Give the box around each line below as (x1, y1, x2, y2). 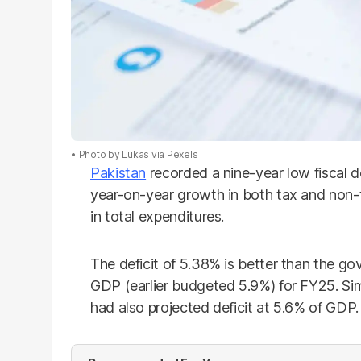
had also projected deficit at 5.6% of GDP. (90, 299, 359, 316)
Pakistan (90, 164, 147, 181)
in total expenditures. (90, 208, 225, 225)
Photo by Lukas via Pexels (78, 148, 198, 160)
